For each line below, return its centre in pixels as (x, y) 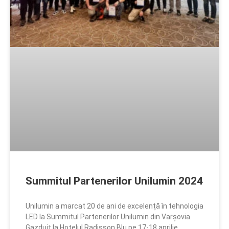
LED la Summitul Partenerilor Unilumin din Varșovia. (109, 217)
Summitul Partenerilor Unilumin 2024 (114, 181)
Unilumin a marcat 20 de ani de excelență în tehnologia (114, 206)
